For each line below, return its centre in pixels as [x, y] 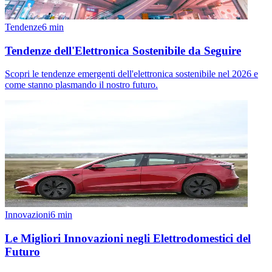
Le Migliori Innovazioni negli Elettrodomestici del [128, 238]
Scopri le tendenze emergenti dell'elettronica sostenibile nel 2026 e [131, 74]
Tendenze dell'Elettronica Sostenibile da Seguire [123, 50]
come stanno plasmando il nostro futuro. [81, 85]
